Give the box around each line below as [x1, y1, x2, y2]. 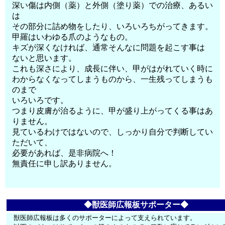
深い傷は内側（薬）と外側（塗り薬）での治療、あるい [12, 1, 213, 10]
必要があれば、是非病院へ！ [12, 149, 117, 157]
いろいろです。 [12, 96, 69, 104]
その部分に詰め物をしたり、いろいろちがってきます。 [12, 22, 213, 31]
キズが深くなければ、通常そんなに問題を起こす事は [12, 43, 205, 52]
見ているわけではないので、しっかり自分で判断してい [12, 128, 213, 136]
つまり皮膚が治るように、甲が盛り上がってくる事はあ [12, 106, 213, 115]
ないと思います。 [12, 54, 77, 62]
